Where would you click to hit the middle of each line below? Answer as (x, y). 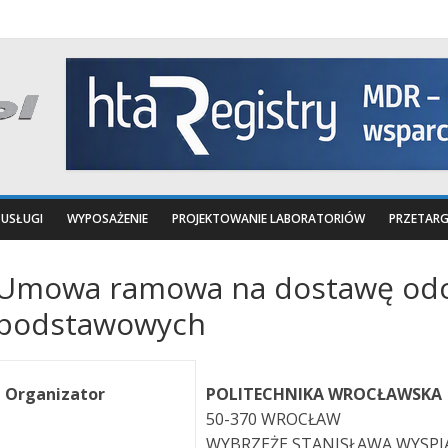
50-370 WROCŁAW (273, 419)
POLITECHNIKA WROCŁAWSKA (324, 394)
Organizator (55, 394)
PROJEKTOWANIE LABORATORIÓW (268, 218)
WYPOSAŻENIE (107, 218)
